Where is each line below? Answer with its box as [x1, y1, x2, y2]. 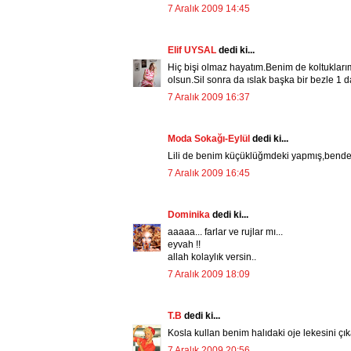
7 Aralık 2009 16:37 [168, 92, 250, 103]
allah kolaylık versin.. [168, 251, 256, 263]
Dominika [168, 209, 212, 221]
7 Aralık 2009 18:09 [168, 269, 250, 280]
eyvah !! [168, 239, 201, 251]
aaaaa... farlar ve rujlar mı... [168, 226, 283, 238]
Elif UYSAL [168, 45, 219, 56]
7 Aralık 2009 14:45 [168, 3, 250, 15]
